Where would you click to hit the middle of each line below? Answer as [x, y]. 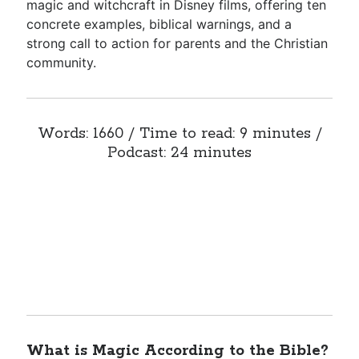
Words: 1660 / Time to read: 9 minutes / [179, 134]
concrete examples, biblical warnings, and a [159, 24]
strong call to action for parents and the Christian [177, 43]
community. [62, 63]
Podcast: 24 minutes [179, 153]
